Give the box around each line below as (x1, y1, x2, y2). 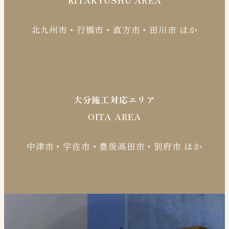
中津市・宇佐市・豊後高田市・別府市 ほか (27, 140, 202, 153)
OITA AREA (87, 109, 142, 123)
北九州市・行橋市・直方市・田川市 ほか (31, 23, 198, 36)
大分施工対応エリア (73, 93, 156, 106)
